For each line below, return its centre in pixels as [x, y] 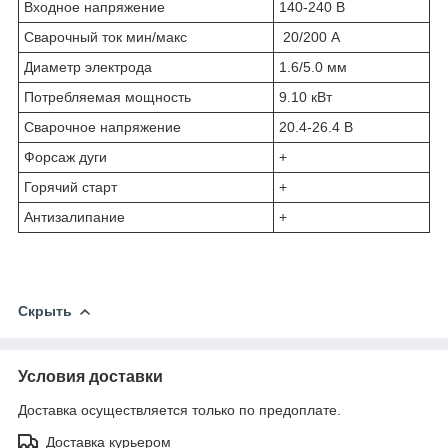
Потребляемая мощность [107, 96]
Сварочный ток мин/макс [105, 36]
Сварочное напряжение [104, 126]
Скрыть [45, 310]
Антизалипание [74, 216]
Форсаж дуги [65, 156]
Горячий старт [70, 186]
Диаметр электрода [88, 66]
